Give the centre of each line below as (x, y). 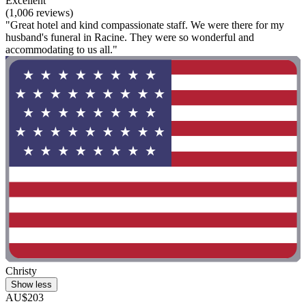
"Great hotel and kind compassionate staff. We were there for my (145, 25)
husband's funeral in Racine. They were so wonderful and (130, 37)
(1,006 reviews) (39, 12)
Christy (21, 270)
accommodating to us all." (61, 49)
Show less (31, 284)
